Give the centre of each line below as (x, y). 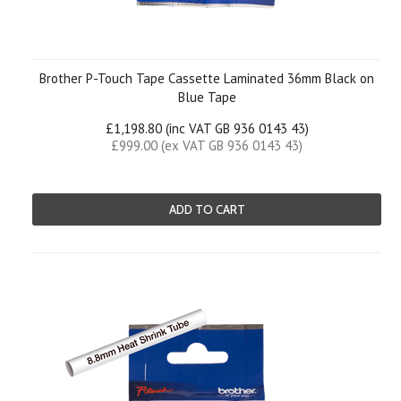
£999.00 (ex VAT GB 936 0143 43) (207, 145)
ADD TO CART (207, 209)
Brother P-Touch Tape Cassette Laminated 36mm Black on (207, 78)
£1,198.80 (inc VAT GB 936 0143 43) (207, 128)
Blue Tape (207, 97)
